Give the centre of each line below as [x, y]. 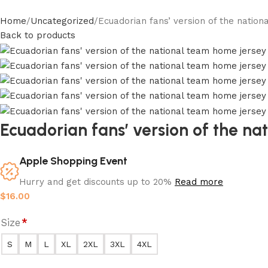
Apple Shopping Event [73, 161]
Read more [199, 182]
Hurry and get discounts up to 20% [97, 182]
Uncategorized [62, 21]
